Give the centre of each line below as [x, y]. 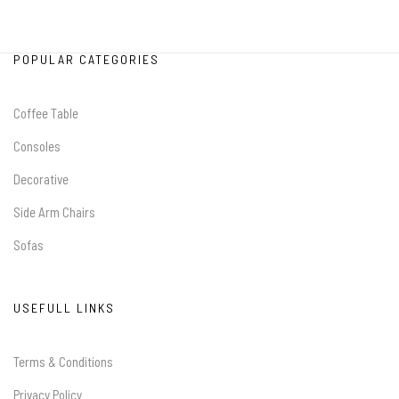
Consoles [37, 146]
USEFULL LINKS [64, 307]
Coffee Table [46, 113]
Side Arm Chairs [54, 212]
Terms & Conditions [63, 361]
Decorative [41, 179]
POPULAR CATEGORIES [86, 59]
